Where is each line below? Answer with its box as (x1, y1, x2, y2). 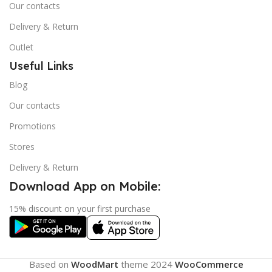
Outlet (9, 41, 33, 53)
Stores (9, 140, 35, 152)
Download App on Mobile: (9, 178, 160, 194)
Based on (29, 257, 71, 270)
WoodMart (70, 257, 118, 270)
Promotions (9, 120, 56, 132)
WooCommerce (174, 257, 243, 270)
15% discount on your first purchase (9, 202, 151, 214)
